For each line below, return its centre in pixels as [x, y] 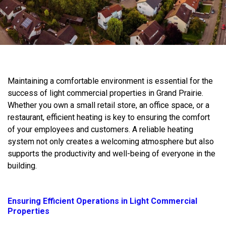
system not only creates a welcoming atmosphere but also [111, 141]
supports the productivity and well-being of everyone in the [111, 153]
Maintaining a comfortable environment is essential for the [110, 81]
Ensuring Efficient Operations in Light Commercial [102, 201]
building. [22, 165]
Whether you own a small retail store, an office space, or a [108, 105]
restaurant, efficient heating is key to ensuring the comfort [109, 117]
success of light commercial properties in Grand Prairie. [105, 93]
